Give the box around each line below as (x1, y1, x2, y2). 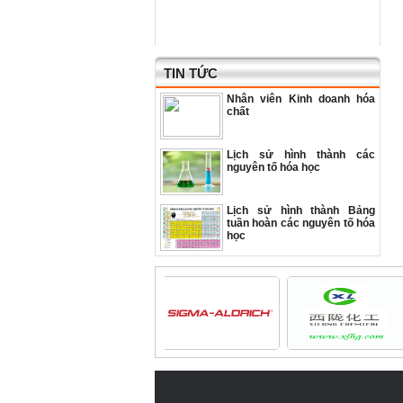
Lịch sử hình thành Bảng (227, 204, 375, 217)
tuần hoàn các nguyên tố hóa (227, 217, 375, 229)
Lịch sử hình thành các (227, 148, 375, 161)
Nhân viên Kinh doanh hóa (227, 93, 375, 105)
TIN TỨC (164, 66, 218, 81)
